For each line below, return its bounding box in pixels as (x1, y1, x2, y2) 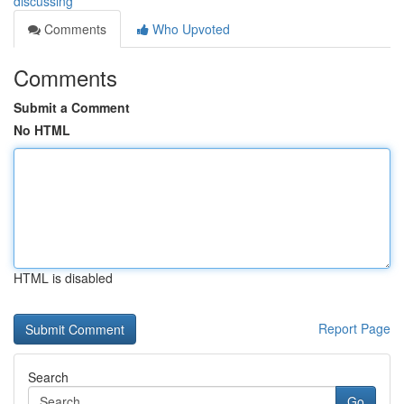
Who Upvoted (149, 20, 230, 38)
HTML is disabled (14, 269, 113, 287)
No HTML (14, 121, 70, 139)
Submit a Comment (14, 98, 130, 116)
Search (28, 368, 69, 386)
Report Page (318, 319, 390, 337)
